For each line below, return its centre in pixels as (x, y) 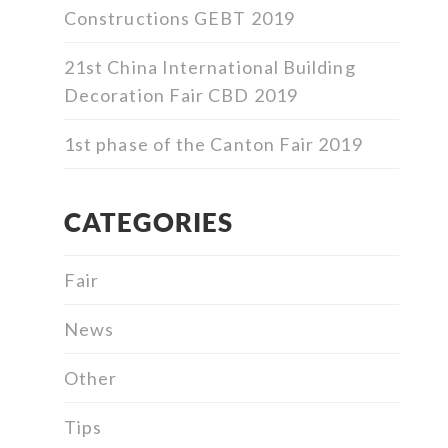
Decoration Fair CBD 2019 (181, 95)
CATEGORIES (148, 222)
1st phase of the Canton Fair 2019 (213, 144)
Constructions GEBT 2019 (179, 18)
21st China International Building (210, 67)
